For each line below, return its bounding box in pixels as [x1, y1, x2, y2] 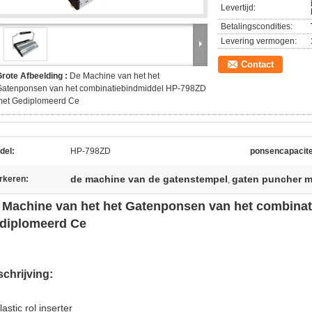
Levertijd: [221, 3, 256, 13]
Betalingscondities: [221, 22, 292, 31]
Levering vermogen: [221, 36, 297, 46]
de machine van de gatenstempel [70, 173, 228, 185]
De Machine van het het [70, 71, 159, 81]
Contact [241, 59, 274, 70]
